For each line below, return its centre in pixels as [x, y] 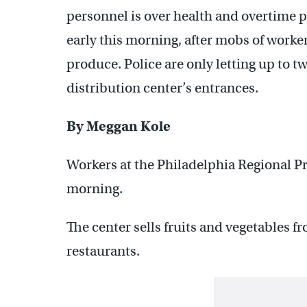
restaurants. [103, 251]
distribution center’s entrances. [162, 88]
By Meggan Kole [119, 126]
